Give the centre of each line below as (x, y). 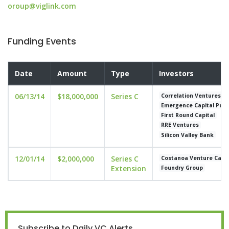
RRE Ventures (180, 125)
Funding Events (42, 41)
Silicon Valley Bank (188, 135)
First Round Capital (188, 115)
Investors (176, 73)
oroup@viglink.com (42, 6)
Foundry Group (182, 167)
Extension (129, 168)
